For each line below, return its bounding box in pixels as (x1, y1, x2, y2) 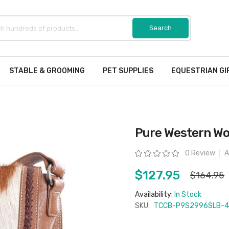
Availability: (135, 190, 174, 199)
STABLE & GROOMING (9, 66, 85, 75)
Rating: (132, 148, 154, 156)
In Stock (174, 190, 201, 199)
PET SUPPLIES (103, 66, 153, 75)
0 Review (185, 149, 215, 157)
